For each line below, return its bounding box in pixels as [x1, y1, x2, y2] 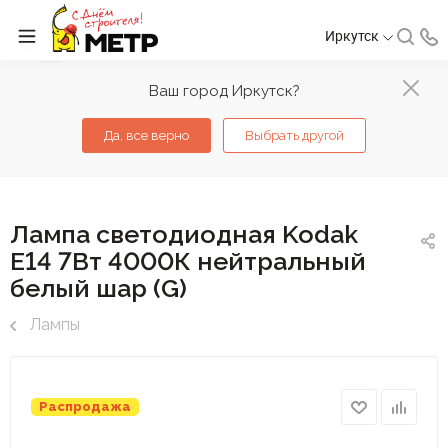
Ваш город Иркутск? [148, 82, 300, 100]
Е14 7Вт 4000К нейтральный [10, 246, 366, 276]
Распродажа [39, 399, 131, 414]
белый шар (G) [10, 273, 187, 303]
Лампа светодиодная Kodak [10, 219, 358, 249]
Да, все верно [104, 128, 189, 143]
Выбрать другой [245, 128, 344, 143]
